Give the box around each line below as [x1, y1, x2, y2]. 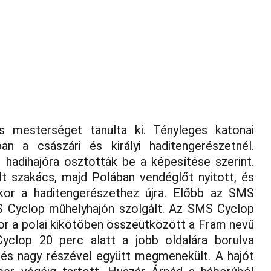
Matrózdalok [153, 32, 207, 42]
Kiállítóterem [28, 32, 83, 42]
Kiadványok [103, 32, 153, 42]
